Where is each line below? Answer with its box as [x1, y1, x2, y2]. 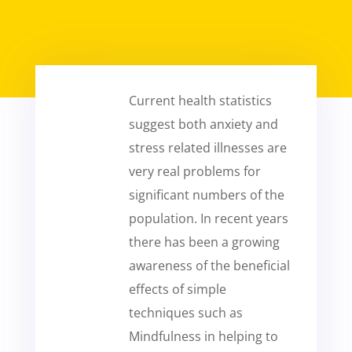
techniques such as [128, 304, 243, 321]
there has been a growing [128, 233, 280, 251]
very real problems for [128, 163, 261, 180]
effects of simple [128, 280, 226, 298]
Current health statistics [128, 92, 272, 109]
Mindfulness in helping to [128, 328, 278, 345]
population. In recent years [128, 210, 288, 227]
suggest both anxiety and [128, 115, 278, 133]
